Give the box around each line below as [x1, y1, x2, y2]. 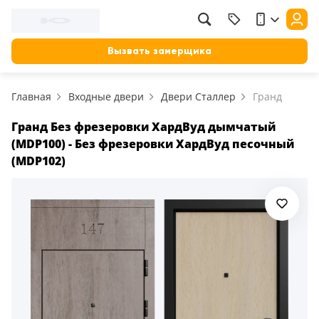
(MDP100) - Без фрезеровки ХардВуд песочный [11, 136, 294, 152]
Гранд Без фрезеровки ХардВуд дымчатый [11, 119, 276, 135]
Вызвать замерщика [108, 46, 211, 56]
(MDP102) [11, 153, 66, 169]
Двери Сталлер [161, 90, 236, 103]
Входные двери [68, 90, 144, 103]
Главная [11, 90, 51, 103]
